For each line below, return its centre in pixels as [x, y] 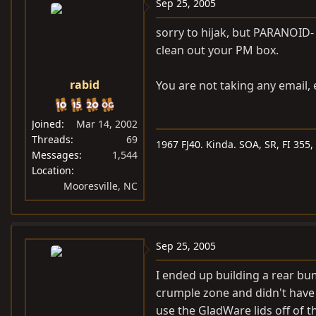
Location [51, 171]
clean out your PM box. [217, 50]
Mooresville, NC [101, 186]
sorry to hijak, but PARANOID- [235, 33]
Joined [47, 124]
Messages [55, 155]
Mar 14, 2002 [107, 124]
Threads [51, 140]
